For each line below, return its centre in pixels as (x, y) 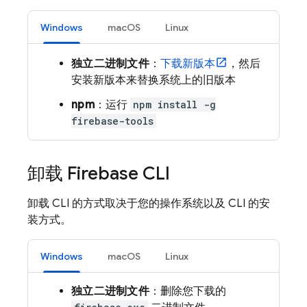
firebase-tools (112, 121)
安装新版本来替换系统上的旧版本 (153, 80)
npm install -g (174, 105)
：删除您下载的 (187, 291)
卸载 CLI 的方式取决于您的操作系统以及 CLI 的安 (149, 204)
